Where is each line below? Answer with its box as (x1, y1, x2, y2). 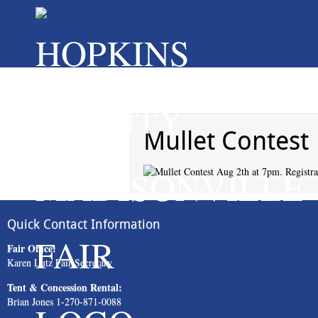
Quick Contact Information (7, 216, 160, 232)
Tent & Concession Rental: (7, 280, 122, 295)
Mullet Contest (143, 126, 309, 156)
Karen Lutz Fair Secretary (7, 256, 112, 269)
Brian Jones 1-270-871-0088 (7, 295, 121, 308)
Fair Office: (7, 241, 56, 256)
